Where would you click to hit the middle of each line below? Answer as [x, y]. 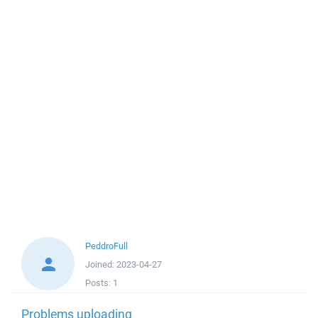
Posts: [99, 283]
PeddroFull [106, 246]
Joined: [101, 264]
